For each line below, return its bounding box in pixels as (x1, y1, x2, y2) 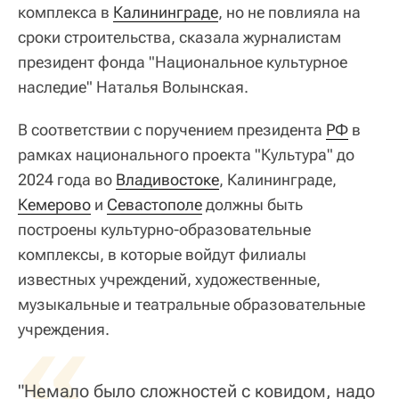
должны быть (202, 194, 303, 214)
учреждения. (18, 319, 110, 338)
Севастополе (107, 194, 202, 214)
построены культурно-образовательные (18, 219, 311, 239)
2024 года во (18, 169, 116, 189)
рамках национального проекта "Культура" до (18, 144, 354, 164)
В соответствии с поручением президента (18, 119, 326, 139)
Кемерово (18, 194, 91, 214)
